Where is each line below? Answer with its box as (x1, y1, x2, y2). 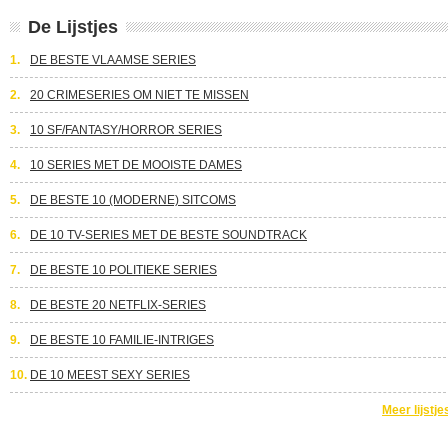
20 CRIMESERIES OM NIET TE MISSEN (30, 88, 249, 102)
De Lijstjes (28, 17, 118, 37)
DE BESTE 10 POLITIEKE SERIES (30, 263, 217, 277)
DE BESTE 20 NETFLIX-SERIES (30, 298, 206, 312)
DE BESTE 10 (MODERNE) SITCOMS (30, 193, 236, 207)
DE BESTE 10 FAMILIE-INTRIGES (30, 333, 214, 347)
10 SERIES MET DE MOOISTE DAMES (30, 158, 242, 172)
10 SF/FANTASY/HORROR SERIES (30, 123, 222, 137)
